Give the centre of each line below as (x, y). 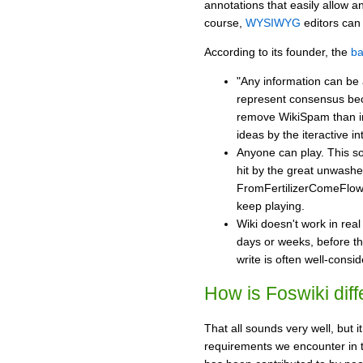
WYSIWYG (273, 22)
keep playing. (271, 205)
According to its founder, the (278, 51)
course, (225, 22)
